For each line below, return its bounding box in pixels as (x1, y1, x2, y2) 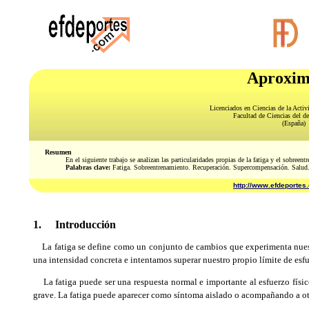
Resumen (44, 148, 72, 156)
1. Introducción (33, 219, 116, 230)
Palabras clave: (65, 163, 110, 171)
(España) (281, 119, 306, 127)
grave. (33, 290, 58, 300)
